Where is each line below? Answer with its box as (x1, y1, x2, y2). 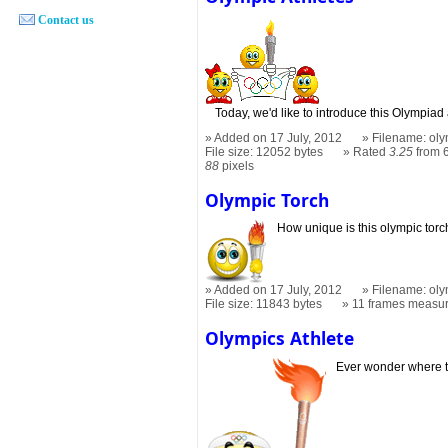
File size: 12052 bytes (205, 144, 324, 159)
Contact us (37, 12, 94, 27)
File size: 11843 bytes (205, 297, 323, 312)
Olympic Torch (205, 187, 330, 212)
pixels (219, 158, 255, 173)
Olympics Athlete (205, 326, 355, 351)
